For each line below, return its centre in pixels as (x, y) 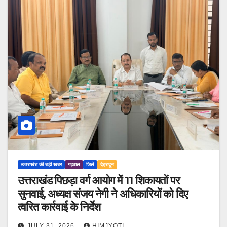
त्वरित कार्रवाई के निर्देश (59, 207)
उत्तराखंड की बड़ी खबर (41, 165)
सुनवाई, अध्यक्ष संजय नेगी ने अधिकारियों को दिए (103, 194)
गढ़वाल (74, 165)
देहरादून (107, 165)
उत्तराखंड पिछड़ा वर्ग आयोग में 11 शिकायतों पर (99, 181)
